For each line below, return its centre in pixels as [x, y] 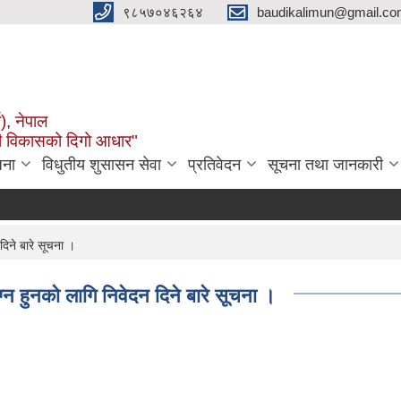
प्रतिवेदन [214, 164]
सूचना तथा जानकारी [325, 164]
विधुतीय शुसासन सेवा [102, 164]
